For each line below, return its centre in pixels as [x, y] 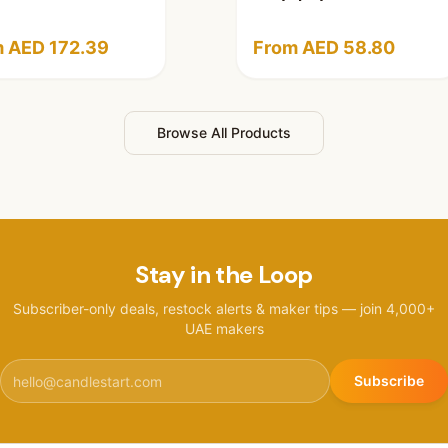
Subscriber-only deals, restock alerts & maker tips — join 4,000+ [224, 309]
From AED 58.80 [324, 48]
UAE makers [224, 329]
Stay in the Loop [224, 275]
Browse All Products [224, 133]
